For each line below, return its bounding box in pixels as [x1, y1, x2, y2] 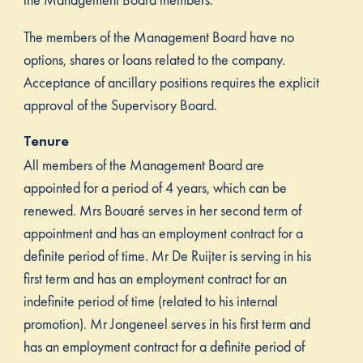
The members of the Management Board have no [23, 27, 294, 46]
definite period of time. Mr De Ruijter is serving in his [23, 246, 311, 265]
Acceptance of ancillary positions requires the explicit [23, 72, 319, 92]
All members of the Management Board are [23, 155, 264, 174]
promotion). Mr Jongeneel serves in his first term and [23, 314, 310, 333]
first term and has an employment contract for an [23, 268, 287, 288]
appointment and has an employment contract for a [23, 223, 303, 242]
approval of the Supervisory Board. [23, 95, 217, 114]
